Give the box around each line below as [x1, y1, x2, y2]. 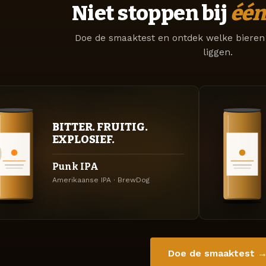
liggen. [202, 47, 233, 58]
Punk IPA [52, 161, 99, 173]
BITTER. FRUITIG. [52, 120, 148, 134]
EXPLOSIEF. [52, 132, 115, 146]
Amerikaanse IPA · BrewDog [52, 175, 150, 184]
